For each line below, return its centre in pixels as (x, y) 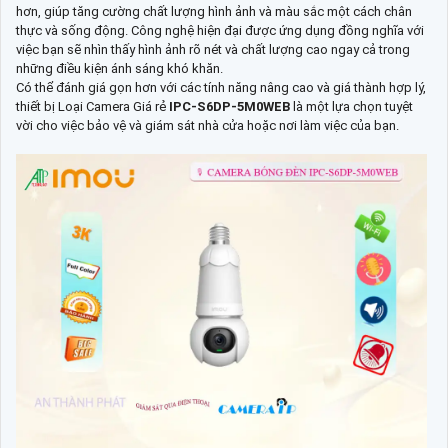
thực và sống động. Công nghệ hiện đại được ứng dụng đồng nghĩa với (220, 30)
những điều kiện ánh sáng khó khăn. (119, 68)
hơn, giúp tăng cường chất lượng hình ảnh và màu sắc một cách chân (214, 11)
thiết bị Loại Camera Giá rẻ (92, 106)
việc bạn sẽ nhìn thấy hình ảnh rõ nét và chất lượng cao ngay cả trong (213, 49)
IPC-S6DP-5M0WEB (231, 106)
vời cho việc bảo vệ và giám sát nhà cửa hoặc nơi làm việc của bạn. (207, 125)
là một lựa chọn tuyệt (353, 106)
